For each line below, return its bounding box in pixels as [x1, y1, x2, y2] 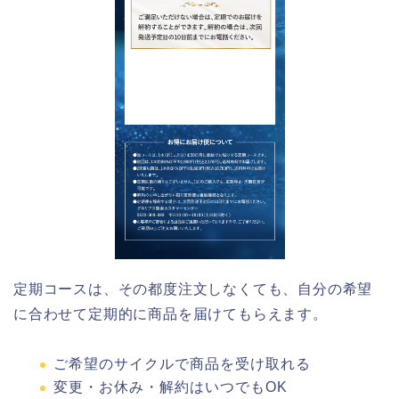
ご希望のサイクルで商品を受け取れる [53, 355, 311, 371]
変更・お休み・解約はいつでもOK [53, 379, 288, 395]
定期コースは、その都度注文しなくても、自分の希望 [13, 281, 373, 297]
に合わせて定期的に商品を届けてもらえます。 [13, 305, 328, 322]
